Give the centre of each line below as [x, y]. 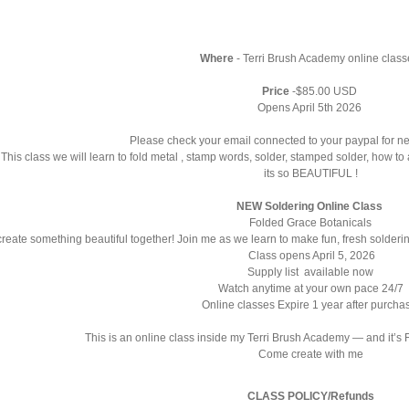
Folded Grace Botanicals [310, 223]
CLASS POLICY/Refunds [310, 396]
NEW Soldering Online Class [310, 206]
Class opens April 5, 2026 [310, 256]
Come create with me [310, 354]
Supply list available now [310, 272]
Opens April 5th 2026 [310, 108]
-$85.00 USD [324, 91]
